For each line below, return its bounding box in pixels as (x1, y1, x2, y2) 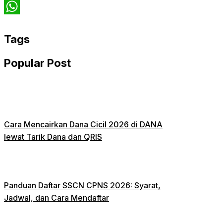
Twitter (4, 1, 30, 11)
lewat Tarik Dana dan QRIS (4, 131, 102, 142)
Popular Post (4, 56, 71, 69)
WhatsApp (4, 17, 44, 27)
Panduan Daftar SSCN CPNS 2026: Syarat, (4, 180, 161, 190)
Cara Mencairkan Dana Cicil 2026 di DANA (4, 119, 163, 129)
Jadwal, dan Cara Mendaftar (4, 192, 109, 203)
